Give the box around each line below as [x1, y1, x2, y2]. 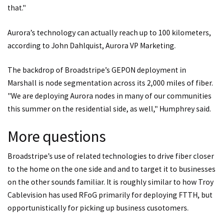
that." [7, 3, 26, 13]
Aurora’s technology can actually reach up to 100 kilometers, [7, 27, 211, 37]
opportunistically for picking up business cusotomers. [7, 203, 189, 213]
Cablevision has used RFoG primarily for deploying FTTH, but [7, 190, 213, 200]
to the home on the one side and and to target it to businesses [7, 164, 216, 174]
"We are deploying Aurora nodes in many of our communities [7, 91, 212, 101]
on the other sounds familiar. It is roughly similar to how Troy [7, 177, 214, 187]
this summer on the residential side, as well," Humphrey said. [7, 104, 211, 114]
